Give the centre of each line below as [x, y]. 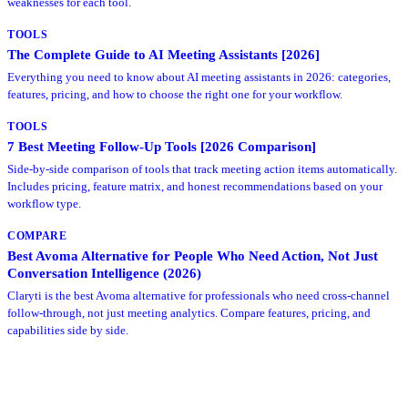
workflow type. [44, 203]
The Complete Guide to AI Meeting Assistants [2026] [163, 54]
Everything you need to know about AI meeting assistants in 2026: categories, [199, 76]
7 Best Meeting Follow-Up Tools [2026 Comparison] [162, 146]
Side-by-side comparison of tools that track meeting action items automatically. [202, 168]
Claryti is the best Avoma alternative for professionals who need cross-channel [199, 295]
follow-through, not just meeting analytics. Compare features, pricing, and [189, 312]
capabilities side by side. [68, 330]
